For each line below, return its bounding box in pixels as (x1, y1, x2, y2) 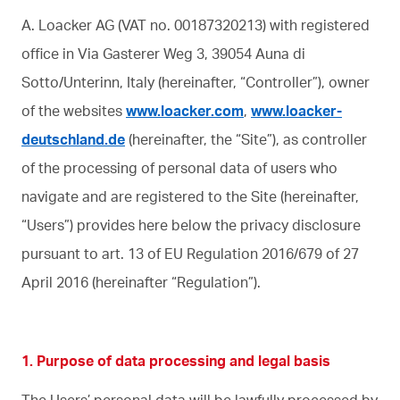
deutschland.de (21, 129, 125, 148)
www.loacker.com (126, 101, 244, 120)
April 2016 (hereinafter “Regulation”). (21, 272, 261, 291)
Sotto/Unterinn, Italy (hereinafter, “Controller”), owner (21, 72, 370, 91)
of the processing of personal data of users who (21, 158, 337, 177)
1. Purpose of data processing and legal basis (21, 351, 330, 370)
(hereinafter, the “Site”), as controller (125, 129, 367, 148)
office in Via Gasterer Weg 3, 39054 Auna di (21, 44, 305, 62)
